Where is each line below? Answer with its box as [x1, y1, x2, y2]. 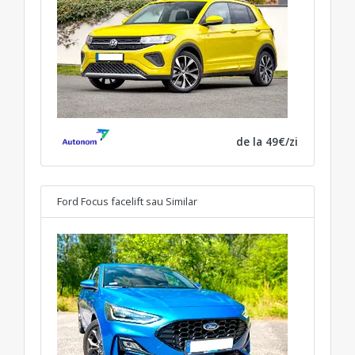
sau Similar [146, 193, 197, 208]
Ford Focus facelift [57, 193, 143, 208]
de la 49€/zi [236, 133, 298, 149]
